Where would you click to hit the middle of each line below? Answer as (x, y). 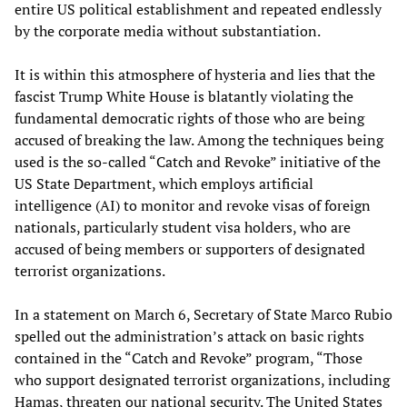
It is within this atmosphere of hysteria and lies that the (195, 75)
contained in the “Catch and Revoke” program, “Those (189, 358)
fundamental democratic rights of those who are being (189, 119)
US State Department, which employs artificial (164, 184)
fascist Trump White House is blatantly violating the (184, 97)
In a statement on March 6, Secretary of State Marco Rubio (203, 315)
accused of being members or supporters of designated (190, 249)
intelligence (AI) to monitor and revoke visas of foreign (193, 206)
